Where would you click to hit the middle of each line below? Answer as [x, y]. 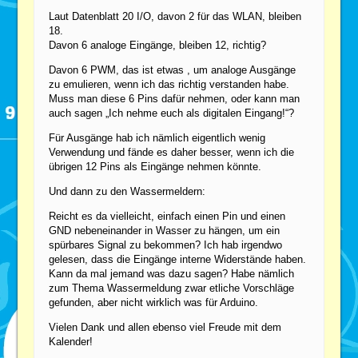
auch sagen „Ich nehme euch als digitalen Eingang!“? [172, 113]
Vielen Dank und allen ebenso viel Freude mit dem [165, 327]
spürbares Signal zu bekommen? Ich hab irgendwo [166, 245]
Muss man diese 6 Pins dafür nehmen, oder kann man [175, 98]
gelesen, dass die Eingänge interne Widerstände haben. [178, 259]
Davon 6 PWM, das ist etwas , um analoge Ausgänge [173, 70]
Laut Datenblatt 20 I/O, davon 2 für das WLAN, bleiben [175, 16]
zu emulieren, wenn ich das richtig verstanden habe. [169, 84]
